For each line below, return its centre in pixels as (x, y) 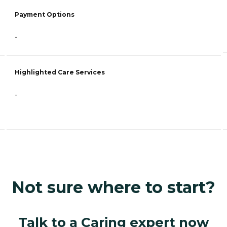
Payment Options (45, 15)
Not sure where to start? (113, 187)
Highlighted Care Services (60, 72)
